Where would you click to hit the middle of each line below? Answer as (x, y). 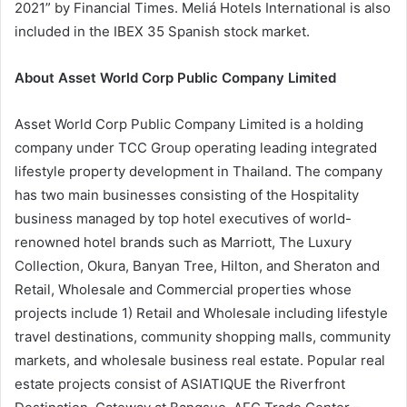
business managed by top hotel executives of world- (183, 219)
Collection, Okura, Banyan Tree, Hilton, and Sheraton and (197, 266)
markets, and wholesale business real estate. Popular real (200, 361)
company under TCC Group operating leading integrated (196, 148)
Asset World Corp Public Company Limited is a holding (189, 124)
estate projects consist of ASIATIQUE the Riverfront (180, 384)
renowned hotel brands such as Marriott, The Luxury (183, 243)
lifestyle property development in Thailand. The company (199, 172)
